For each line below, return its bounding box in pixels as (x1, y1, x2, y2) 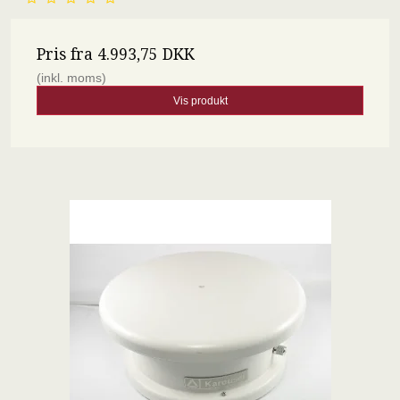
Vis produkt (172, 94, 228, 107)
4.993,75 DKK (97, 46, 195, 64)
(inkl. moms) (37, 71, 106, 86)
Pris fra (37, 46, 97, 64)
